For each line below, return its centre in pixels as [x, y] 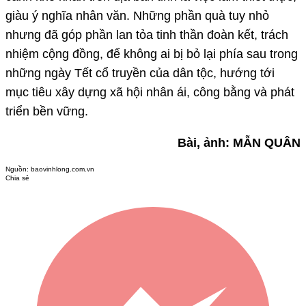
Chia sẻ [17, 178]
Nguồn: [18, 169]
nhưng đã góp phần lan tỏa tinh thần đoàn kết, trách [147, 35]
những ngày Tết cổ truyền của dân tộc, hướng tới [140, 73]
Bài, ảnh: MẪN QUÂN [239, 143]
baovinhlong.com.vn [62, 169]
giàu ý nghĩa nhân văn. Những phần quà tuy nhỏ [137, 16]
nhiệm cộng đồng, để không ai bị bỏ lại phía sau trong [152, 54]
